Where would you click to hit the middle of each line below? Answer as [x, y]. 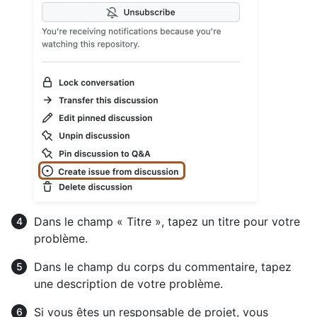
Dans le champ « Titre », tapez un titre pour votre [167, 221]
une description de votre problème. [128, 283]
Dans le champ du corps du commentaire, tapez [163, 266]
